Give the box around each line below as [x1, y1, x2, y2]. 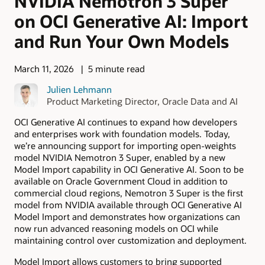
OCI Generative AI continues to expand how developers [14, 115, 237, 128]
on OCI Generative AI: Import [14, 9, 248, 32]
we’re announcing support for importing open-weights [14, 139, 236, 151]
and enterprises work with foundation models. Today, [14, 127, 230, 140]
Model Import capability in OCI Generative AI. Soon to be [14, 163, 244, 175]
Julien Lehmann [46, 83, 112, 95]
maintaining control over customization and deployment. [14, 234, 249, 246]
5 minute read [88, 63, 145, 75]
